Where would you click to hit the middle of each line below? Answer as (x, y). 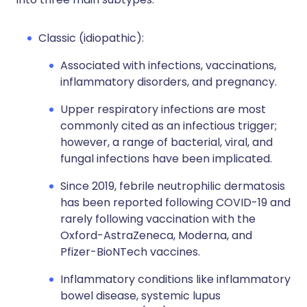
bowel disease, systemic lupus (140, 296)
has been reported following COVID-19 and (175, 202)
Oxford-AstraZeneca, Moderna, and (156, 235)
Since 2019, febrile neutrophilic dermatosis (173, 186)
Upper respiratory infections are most (163, 109)
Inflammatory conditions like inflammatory (175, 279)
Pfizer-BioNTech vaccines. (130, 252)
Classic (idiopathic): (91, 38)
